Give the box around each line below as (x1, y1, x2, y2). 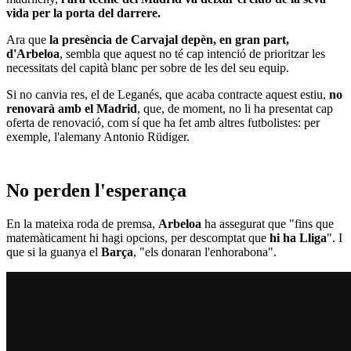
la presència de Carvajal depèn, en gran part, (49, 32, 289, 46)
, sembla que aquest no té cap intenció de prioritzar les (60, 46, 325, 60)
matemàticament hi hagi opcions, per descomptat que (6, 231, 266, 245)
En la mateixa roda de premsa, (6, 217, 158, 231)
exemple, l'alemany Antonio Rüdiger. (6, 129, 190, 143)
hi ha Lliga (266, 231, 327, 245)
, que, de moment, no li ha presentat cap (137, 101, 333, 115)
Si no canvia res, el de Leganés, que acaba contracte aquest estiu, (6, 87, 329, 101)
